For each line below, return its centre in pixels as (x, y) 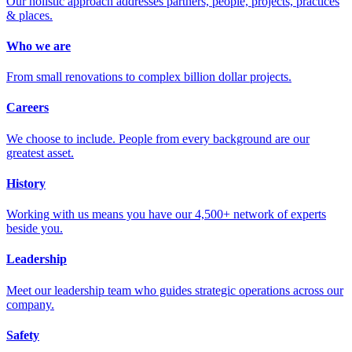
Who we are (38, 46)
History (26, 183)
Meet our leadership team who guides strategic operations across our (175, 290)
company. (30, 304)
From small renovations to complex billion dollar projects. (149, 77)
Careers (27, 108)
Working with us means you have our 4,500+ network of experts (166, 214)
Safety (23, 335)
